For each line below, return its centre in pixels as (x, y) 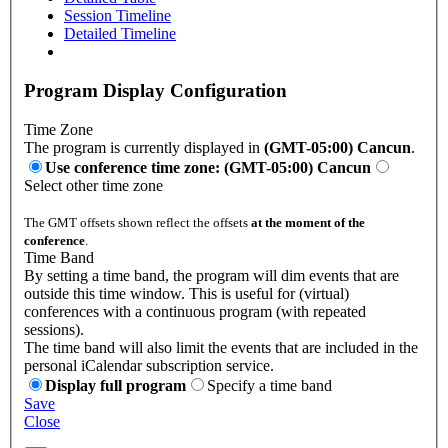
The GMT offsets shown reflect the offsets (137, 222)
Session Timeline (117, 16)
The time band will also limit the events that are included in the (221, 347)
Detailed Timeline (120, 34)
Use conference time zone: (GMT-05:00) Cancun (208, 167)
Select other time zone (93, 185)
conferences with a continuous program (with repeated (195, 311)
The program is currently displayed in (144, 147)
